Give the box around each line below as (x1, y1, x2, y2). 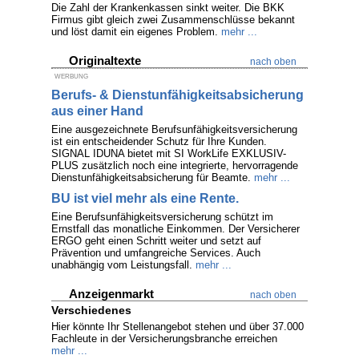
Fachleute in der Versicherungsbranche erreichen (51, 333, 277, 345)
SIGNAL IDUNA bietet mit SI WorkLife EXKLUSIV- (51, 147, 286, 159)
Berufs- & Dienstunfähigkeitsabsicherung (51, 88, 304, 102)
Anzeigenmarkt (69, 287, 154, 301)
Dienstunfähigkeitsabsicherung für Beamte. (51, 171, 254, 184)
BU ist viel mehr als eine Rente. (51, 192, 239, 205)
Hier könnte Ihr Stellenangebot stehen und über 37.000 (51, 321, 304, 333)
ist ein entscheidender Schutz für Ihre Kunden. (51, 135, 267, 147)
